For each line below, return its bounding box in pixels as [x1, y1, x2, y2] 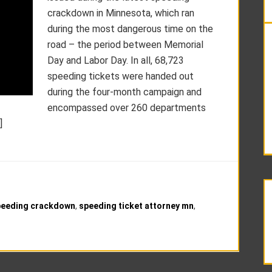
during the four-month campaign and [47, 86, 202, 98]
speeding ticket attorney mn [79, 201, 194, 211]
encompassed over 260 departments [47, 102, 206, 114]
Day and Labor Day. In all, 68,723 [47, 55, 184, 66]
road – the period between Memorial [47, 39, 203, 50]
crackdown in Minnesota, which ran [47, 7, 194, 19]
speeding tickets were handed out [47, 70, 194, 82]
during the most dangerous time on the [47, 23, 213, 35]
